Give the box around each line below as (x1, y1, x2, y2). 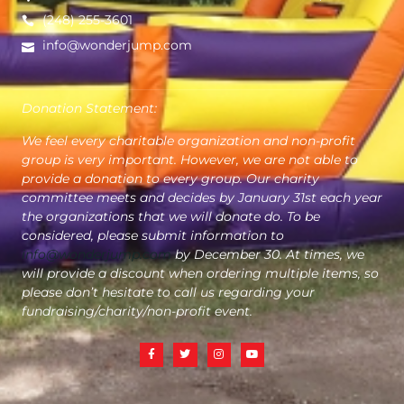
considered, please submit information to (22, 226, 284, 243)
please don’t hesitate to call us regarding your (22, 283, 315, 300)
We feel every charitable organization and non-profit (22, 132, 355, 149)
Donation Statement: (22, 100, 161, 117)
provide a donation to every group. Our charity (22, 170, 319, 187)
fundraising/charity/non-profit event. (22, 302, 252, 319)
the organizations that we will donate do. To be (22, 207, 320, 225)
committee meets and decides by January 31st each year (22, 188, 382, 206)
